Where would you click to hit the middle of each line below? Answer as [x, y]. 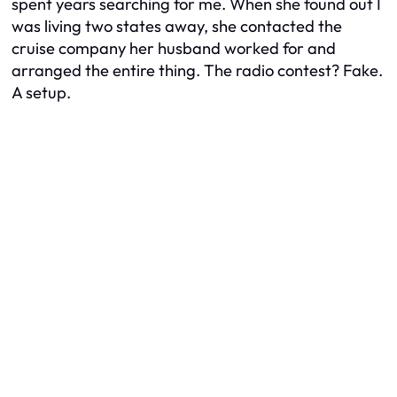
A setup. [41, 92]
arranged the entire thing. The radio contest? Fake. [197, 70]
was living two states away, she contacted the [177, 26]
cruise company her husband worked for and [174, 48]
